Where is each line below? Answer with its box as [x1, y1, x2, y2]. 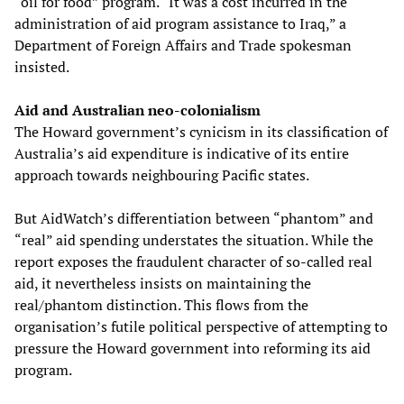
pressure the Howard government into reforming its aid [14, 337, 371, 358]
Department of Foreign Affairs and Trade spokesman [14, 34, 352, 55]
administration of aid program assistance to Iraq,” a [14, 13, 346, 33]
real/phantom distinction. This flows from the [14, 294, 308, 315]
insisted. [14, 56, 69, 77]
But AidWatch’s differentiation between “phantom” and [14, 207, 373, 228]
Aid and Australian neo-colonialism [14, 99, 261, 120]
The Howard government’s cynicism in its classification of [14, 121, 388, 142]
